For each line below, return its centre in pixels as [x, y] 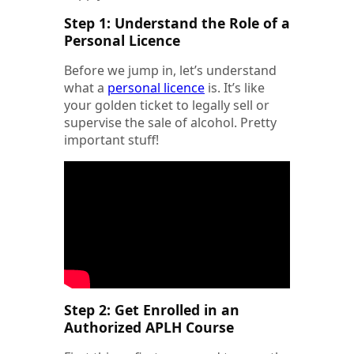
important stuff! [111, 140]
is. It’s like [235, 88]
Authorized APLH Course [149, 328]
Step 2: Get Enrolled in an [152, 310]
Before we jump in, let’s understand [170, 71]
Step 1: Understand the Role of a [177, 23]
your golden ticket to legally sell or [167, 105]
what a [86, 88]
